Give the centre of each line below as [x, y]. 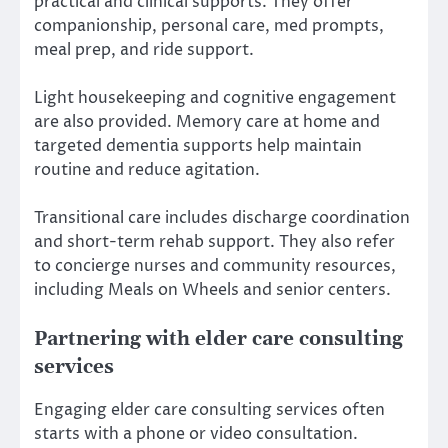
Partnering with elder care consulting [218, 340]
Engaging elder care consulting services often [209, 410]
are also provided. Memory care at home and [207, 122]
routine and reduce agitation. [147, 170]
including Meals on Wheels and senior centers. [212, 290]
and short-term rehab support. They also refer [214, 242]
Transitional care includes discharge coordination [222, 218]
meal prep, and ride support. [144, 50]
